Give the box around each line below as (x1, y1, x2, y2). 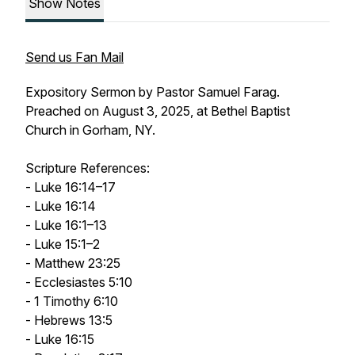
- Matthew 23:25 (25, 255, 120, 271)
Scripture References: (25, 160, 153, 176)
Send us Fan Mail (25, 49, 124, 65)
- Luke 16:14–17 (25, 179, 116, 195)
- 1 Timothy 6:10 (25, 293, 118, 309)
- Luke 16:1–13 (25, 217, 107, 233)
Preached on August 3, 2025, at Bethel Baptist (25, 103, 290, 119)
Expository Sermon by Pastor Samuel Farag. (25, 84, 280, 100)
